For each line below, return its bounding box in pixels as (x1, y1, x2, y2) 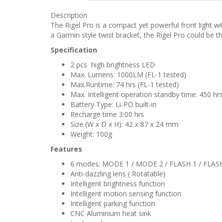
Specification (51, 45, 97, 55)
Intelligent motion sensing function (70, 189, 181, 198)
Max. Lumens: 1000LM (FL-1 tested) (70, 70, 186, 79)
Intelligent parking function (70, 199, 155, 208)
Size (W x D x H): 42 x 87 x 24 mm (70, 119, 178, 129)
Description (51, 10, 87, 20)
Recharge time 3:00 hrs (70, 110, 144, 119)
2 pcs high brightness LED (70, 60, 155, 69)
